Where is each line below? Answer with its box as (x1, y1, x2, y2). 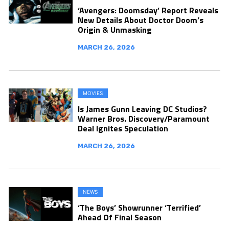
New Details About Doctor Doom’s (78, 14, 203, 26)
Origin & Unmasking (78, 24, 152, 36)
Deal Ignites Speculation (78, 122, 168, 134)
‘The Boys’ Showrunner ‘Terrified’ (78, 201, 201, 214)
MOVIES (83, 90, 103, 96)
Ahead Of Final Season (78, 211, 162, 223)
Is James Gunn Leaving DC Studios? (78, 103, 207, 115)
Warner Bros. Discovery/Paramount (78, 112, 210, 125)
